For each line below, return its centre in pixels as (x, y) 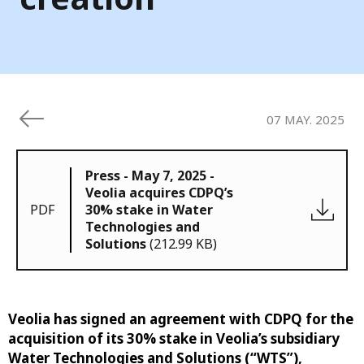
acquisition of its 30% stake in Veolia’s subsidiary (174, 338)
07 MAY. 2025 (305, 120)
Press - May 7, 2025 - (150, 175)
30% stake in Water (149, 209)
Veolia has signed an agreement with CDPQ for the (181, 318)
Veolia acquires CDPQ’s (159, 192)
